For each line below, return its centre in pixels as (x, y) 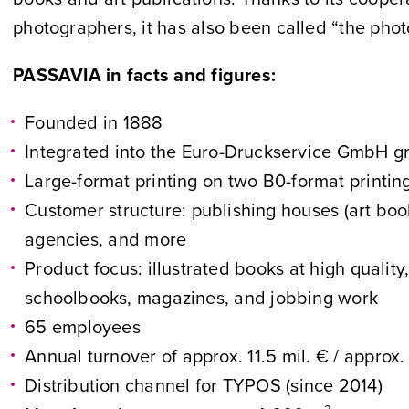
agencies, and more (106, 239)
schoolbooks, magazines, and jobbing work (201, 298)
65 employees (83, 327)
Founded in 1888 (94, 122)
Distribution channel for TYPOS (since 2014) (204, 385)
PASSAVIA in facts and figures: (144, 75)
